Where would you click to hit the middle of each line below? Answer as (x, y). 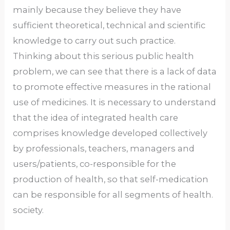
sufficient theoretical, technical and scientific (109, 25)
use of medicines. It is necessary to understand (115, 102)
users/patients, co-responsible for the (95, 164)
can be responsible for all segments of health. (113, 195)
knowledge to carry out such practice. (94, 41)
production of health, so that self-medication (111, 179)
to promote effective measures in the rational (112, 87)
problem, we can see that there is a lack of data (115, 72)
